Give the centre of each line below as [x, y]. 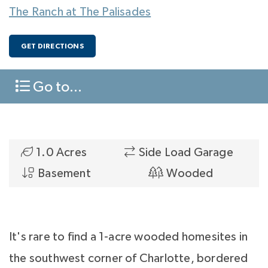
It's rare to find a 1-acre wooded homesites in [129, 237]
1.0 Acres [62, 153]
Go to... [56, 87]
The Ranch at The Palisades [80, 12]
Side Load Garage [186, 153]
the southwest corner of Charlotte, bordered [129, 259]
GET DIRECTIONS [52, 46]
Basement [64, 174]
